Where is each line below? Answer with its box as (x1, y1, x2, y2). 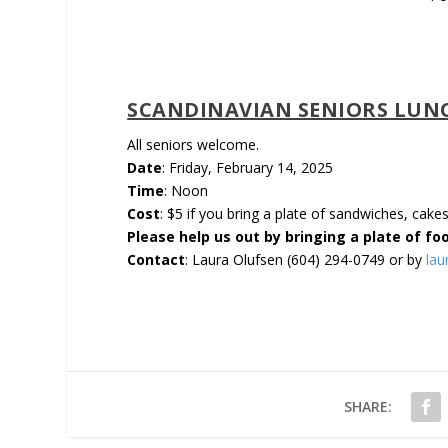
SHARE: (343, 396, 392, 416)
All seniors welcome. (127, 134, 260, 154)
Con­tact (127, 249, 186, 269)
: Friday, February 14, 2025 (162, 157, 334, 177)
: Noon (164, 180, 209, 200)
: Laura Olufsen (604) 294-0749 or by (185, 249, 427, 269)
